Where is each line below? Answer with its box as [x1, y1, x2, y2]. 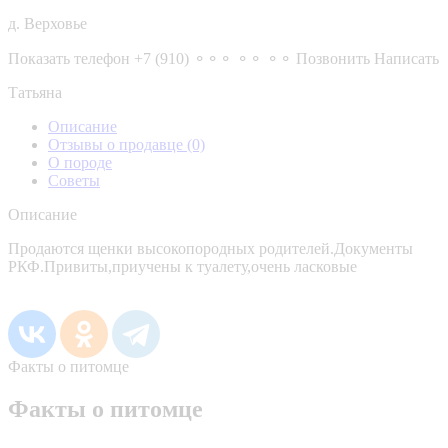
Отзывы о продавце [48, 135, 187, 153]
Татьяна [8, 83, 62, 101]
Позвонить [296, 49, 370, 67]
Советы [48, 171, 100, 189]
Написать [374, 49, 439, 67]
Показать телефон [8, 49, 130, 67]
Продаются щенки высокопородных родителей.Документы [8, 239, 413, 257]
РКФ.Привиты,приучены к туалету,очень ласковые [8, 257, 357, 275]
